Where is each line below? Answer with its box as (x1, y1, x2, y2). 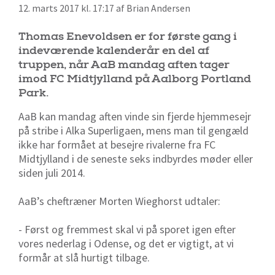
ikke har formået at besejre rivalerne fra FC (18, 137, 215, 152)
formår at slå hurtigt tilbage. (18, 250, 150, 265)
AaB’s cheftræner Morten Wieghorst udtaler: (18, 193, 220, 208)
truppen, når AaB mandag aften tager (18, 57, 230, 72)
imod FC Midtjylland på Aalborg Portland (18, 71, 251, 86)
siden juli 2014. (18, 165, 85, 180)
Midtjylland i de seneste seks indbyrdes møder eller (18, 151, 253, 166)
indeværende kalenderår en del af (18, 43, 209, 58)
